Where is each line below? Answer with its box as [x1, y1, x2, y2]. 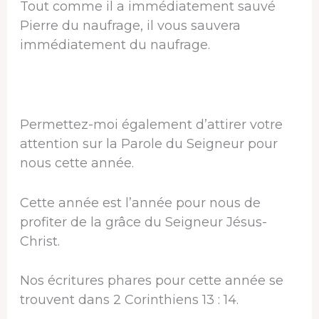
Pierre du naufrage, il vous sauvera [19, 18, 241, 34]
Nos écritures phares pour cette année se [19, 273, 283, 289]
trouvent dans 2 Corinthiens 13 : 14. [19, 292, 239, 308]
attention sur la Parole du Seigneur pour [19, 135, 278, 152]
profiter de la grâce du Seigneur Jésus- [19, 214, 267, 230]
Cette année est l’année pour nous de [19, 194, 261, 211]
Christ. [19, 233, 60, 249]
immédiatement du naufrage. [19, 37, 210, 53]
